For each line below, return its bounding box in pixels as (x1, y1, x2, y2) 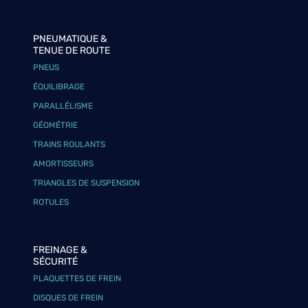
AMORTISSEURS (33, 159, 94, 168)
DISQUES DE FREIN (33, 293, 104, 302)
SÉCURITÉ (33, 256, 78, 267)
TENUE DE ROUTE (33, 45, 111, 56)
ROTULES (33, 197, 69, 207)
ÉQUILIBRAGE (33, 82, 85, 91)
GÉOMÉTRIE (33, 120, 78, 130)
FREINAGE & (33, 244, 88, 256)
